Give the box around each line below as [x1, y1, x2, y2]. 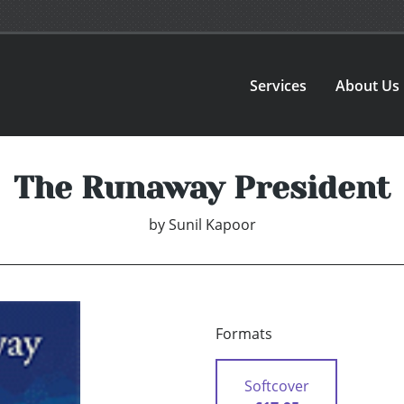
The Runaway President [14, 170, 390, 207]
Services [250, 75, 308, 96]
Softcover [243, 376, 309, 397]
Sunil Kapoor [168, 215, 256, 235]
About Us [335, 75, 400, 96]
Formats [216, 324, 272, 344]
